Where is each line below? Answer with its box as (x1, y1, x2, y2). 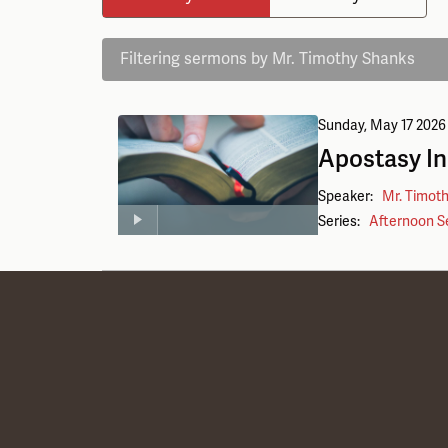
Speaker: (318, 188, 376, 206)
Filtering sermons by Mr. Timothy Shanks (120, 49, 415, 69)
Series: (318, 213, 363, 231)
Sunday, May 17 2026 (318, 117, 446, 135)
